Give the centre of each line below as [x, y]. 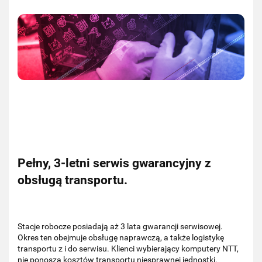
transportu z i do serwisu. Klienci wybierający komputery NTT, [128, 248]
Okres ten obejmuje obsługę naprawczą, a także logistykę [121, 237]
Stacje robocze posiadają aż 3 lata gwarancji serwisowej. [120, 226]
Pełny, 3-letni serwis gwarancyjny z [114, 163]
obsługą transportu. [73, 180]
